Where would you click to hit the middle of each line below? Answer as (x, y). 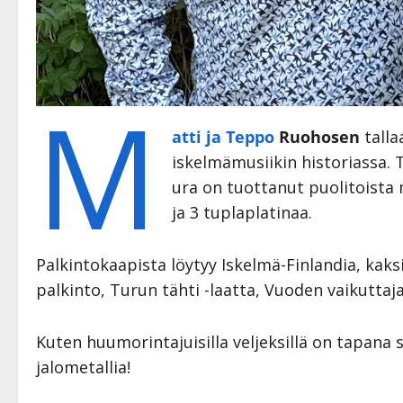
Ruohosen (318, 136)
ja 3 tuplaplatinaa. (242, 212)
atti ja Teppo (224, 136)
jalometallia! (83, 367)
